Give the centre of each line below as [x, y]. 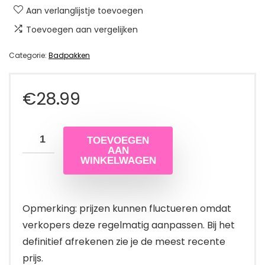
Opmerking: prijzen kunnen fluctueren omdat [127, 208]
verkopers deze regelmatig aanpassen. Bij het [129, 225]
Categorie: [29, 55]
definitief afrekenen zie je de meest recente [124, 241]
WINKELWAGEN [118, 160]
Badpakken [69, 55]
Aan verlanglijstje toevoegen [85, 10]
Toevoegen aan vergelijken [82, 29]
